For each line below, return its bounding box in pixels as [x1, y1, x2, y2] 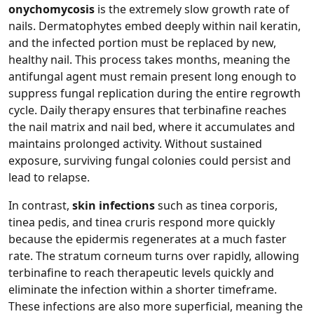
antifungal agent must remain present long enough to [8, 69, 296, 85]
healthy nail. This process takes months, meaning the [8, 52, 290, 68]
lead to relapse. [8, 170, 90, 186]
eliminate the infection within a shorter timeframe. [8, 282, 277, 298]
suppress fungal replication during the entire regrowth [8, 86, 301, 102]
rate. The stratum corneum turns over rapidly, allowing [8, 248, 299, 264]
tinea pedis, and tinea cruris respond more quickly [8, 214, 275, 231]
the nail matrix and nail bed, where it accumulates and [8, 119, 295, 135]
